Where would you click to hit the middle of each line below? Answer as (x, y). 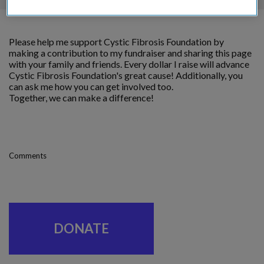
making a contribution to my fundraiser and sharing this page (130, 52)
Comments (28, 155)
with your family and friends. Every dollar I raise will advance (129, 64)
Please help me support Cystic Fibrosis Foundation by (116, 41)
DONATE (81, 228)
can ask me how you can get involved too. (91, 86)
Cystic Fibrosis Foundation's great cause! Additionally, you (126, 75)
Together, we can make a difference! (81, 97)
